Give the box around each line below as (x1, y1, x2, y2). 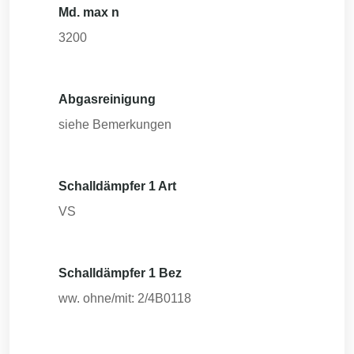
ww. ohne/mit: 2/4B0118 (58, 292, 191, 305)
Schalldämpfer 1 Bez (58, 266, 182, 280)
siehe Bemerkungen (58, 118, 171, 131)
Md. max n (58, 6, 119, 19)
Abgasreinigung (58, 92, 156, 106)
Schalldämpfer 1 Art (58, 179, 176, 193)
